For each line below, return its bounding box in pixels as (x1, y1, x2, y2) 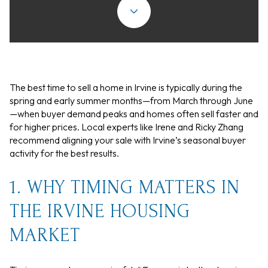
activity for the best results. (10, 147, 119, 159)
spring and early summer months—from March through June (10, 95, 253, 106)
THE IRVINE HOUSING (10, 200, 190, 222)
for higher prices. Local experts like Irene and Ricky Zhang (10, 121, 243, 133)
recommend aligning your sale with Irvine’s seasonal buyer (10, 134, 246, 146)
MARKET (10, 224, 80, 246)
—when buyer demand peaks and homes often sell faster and (10, 108, 258, 120)
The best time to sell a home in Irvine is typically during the (10, 81, 242, 93)
